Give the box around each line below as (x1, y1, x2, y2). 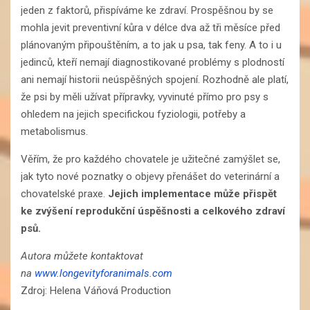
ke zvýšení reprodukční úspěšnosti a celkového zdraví (21, 204, 285, 217)
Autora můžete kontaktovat (21, 249, 143, 262)
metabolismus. (21, 125, 88, 138)
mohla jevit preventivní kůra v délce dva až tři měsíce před (21, 21, 280, 34)
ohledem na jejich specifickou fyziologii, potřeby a (21, 107, 246, 120)
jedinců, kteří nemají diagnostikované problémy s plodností (21, 55, 284, 69)
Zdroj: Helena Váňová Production (21, 284, 171, 297)
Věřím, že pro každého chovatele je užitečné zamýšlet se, (21, 152, 280, 165)
